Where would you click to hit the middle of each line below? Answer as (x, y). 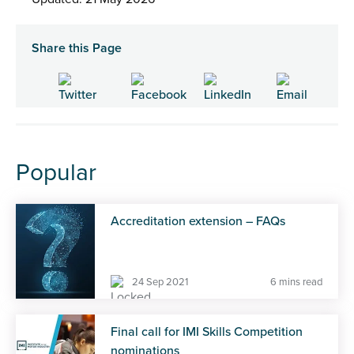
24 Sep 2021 (160, 282)
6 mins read (296, 282)
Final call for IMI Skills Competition (207, 332)
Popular (56, 173)
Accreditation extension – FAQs (198, 222)
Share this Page (77, 49)
